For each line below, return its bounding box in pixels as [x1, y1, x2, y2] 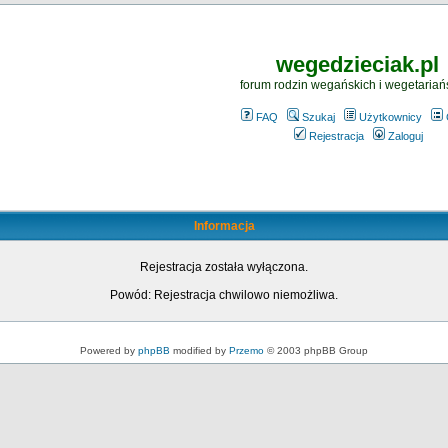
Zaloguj [388, 130, 423, 142]
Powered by [80, 345, 138, 356]
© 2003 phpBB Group [264, 345, 368, 356]
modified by [170, 345, 229, 356]
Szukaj [301, 111, 335, 123]
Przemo [229, 345, 264, 356]
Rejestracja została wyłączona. [140, 260, 308, 274]
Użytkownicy [358, 111, 422, 123]
